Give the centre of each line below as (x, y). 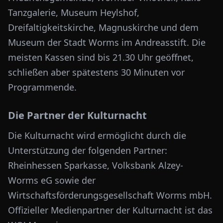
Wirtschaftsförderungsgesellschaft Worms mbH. (110, 195)
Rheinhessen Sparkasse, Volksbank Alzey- (96, 165)
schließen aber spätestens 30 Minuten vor (96, 72)
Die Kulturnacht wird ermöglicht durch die (97, 135)
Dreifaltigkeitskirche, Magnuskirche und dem (103, 27)
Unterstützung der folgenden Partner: (88, 150)
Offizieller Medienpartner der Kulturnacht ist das (110, 210)
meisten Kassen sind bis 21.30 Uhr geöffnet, (101, 57)
